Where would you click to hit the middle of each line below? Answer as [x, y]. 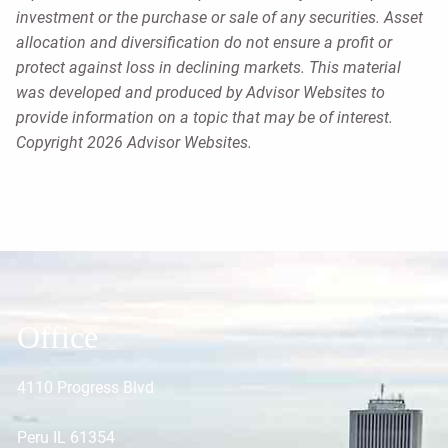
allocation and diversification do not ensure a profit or [204, 43]
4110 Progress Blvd [86, 388]
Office [58, 337]
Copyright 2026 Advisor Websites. [134, 143]
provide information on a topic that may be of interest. [204, 118]
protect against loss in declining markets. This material [208, 68]
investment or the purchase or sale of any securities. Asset [219, 18]
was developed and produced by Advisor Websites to [200, 93]
